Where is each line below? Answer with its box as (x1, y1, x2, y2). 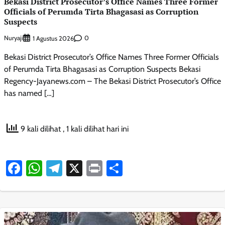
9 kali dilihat (19, 124, 63, 134)
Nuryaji (4, 34, 23, 42)
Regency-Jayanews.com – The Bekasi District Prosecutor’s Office (4, 76, 221, 86)
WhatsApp (42, 158, 114, 178)
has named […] (4, 88, 54, 98)
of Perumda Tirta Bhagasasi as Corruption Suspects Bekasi (4, 64, 200, 74)
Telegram (62, 158, 124, 178)
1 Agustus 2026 (33, 34, 74, 42)
